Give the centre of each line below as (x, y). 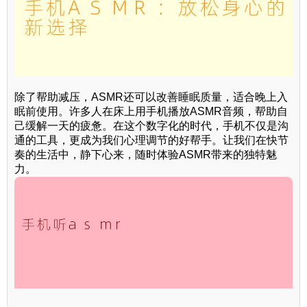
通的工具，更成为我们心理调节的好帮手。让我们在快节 (151, 140)
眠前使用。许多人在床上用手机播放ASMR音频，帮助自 (151, 112)
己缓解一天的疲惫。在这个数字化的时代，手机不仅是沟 (151, 126)
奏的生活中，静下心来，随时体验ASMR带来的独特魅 (146, 155)
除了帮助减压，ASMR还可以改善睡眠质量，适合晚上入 (151, 97)
